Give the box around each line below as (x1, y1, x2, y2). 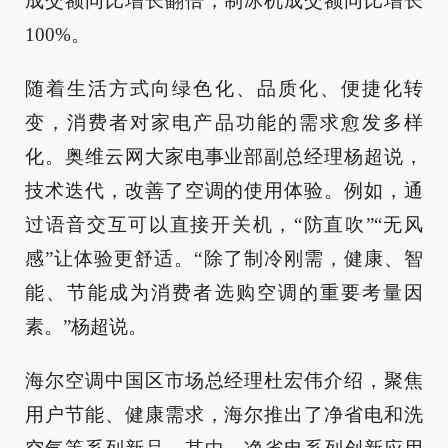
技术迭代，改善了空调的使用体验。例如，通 (25, 180, 423, 201)
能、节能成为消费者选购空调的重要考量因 (25, 282, 423, 303)
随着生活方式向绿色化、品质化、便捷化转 (25, 78, 423, 99)
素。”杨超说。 (25, 316, 147, 337)
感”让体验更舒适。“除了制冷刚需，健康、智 (25, 248, 423, 269)
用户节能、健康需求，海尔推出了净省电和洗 (25, 404, 423, 425)
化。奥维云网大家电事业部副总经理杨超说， (25, 146, 423, 167)
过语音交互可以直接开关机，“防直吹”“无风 (25, 214, 423, 235)
